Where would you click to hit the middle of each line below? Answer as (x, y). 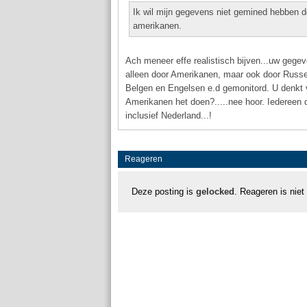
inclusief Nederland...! (169, 115)
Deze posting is (164, 192)
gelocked (215, 192)
